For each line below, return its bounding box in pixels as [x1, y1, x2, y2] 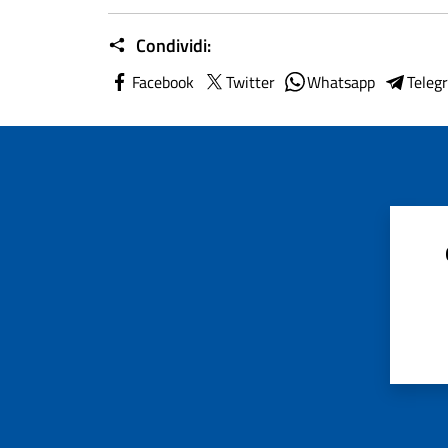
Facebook [132, 70, 194, 94]
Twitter [226, 70, 275, 94]
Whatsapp [307, 70, 375, 94]
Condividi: [132, 32, 211, 59]
